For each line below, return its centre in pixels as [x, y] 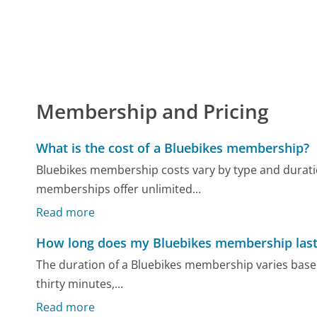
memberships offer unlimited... [119, 189]
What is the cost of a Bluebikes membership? [173, 148]
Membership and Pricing [153, 111]
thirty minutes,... [80, 284]
